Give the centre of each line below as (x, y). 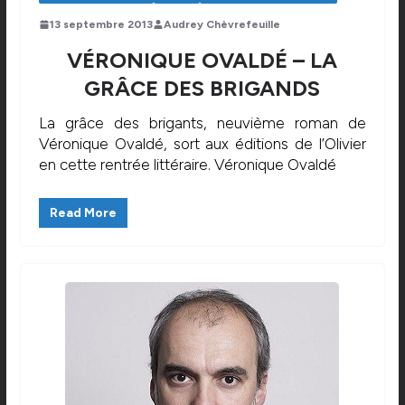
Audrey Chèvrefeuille (221, 24)
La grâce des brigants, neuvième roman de (202, 122)
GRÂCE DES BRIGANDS (202, 88)
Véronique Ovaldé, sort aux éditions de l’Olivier (202, 143)
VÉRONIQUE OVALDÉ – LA (202, 60)
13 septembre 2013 (101, 24)
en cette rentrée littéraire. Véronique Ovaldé (187, 164)
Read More (83, 213)
